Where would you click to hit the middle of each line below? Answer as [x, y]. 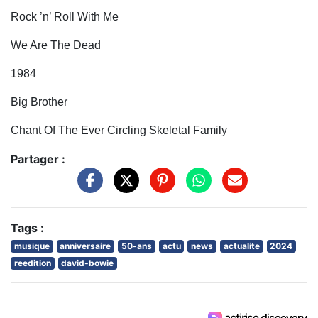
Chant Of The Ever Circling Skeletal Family [120, 131]
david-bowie [88, 263]
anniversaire [86, 246]
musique [32, 246]
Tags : [27, 227]
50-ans [136, 246]
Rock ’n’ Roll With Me [66, 17]
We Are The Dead [57, 45]
